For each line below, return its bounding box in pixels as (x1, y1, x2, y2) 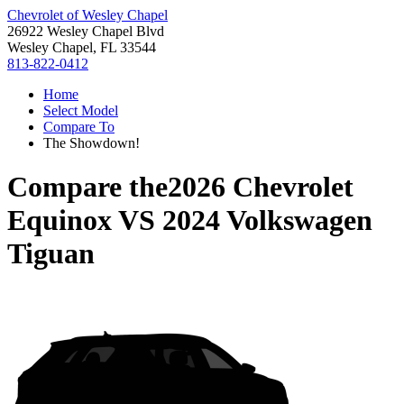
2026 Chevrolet (168, 170, 353, 204)
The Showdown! (43, 135, 140, 151)
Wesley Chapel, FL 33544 (7, 40, 156, 55)
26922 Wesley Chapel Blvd (7, 23, 164, 39)
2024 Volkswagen (162, 204, 372, 237)
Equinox (7, 204, 112, 237)
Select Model (43, 103, 118, 118)
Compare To (43, 119, 115, 134)
